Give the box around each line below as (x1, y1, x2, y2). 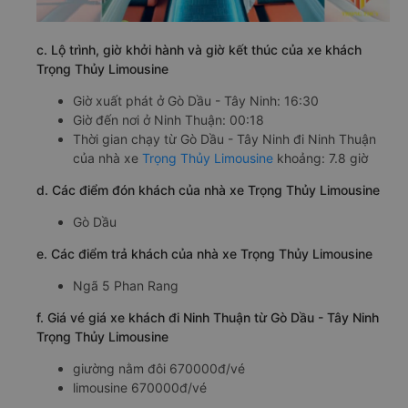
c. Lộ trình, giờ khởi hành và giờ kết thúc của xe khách (36, 42, 362, 58)
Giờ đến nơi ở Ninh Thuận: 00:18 (73, 112, 264, 128)
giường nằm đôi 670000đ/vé (73, 361, 245, 377)
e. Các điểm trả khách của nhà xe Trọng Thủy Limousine (36, 246, 372, 262)
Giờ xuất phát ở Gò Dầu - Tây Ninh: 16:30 (73, 93, 319, 109)
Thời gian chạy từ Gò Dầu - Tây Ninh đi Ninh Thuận (73, 131, 376, 148)
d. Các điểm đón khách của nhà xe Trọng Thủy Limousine (36, 182, 380, 199)
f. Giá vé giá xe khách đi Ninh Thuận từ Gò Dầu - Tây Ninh (36, 310, 379, 326)
